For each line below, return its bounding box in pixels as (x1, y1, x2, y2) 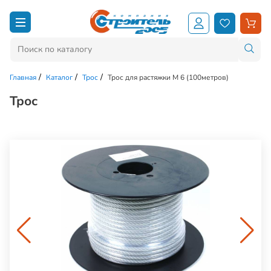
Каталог (46, 72, 73, 82)
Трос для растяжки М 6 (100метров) (108, 72, 229, 82)
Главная (10, 72, 36, 82)
